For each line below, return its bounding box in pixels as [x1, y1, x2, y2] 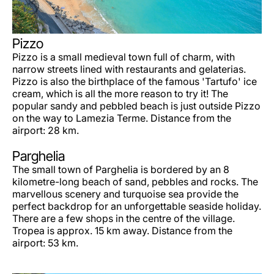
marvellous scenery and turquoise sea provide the [12, 187, 239, 200]
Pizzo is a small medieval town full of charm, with [12, 50, 235, 63]
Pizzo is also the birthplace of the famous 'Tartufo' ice [12, 75, 257, 87]
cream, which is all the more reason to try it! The [12, 87, 228, 100]
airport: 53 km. [12, 236, 78, 249]
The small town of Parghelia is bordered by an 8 [12, 163, 229, 176]
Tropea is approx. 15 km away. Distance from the [12, 224, 232, 237]
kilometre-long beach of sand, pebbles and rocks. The [12, 175, 258, 188]
